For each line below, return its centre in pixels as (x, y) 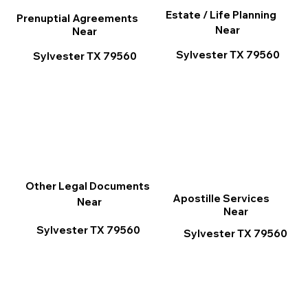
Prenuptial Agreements (78, 18)
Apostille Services (221, 198)
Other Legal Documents (87, 186)
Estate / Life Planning (221, 15)
